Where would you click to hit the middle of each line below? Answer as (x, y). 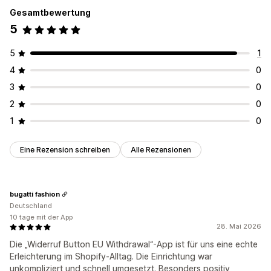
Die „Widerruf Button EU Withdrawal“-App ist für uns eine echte (134, 244)
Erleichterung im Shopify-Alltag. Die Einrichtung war (111, 256)
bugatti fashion (35, 194)
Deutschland (31, 206)
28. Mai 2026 (239, 227)
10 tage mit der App (41, 217)
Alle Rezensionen (161, 150)
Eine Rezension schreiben (65, 150)
